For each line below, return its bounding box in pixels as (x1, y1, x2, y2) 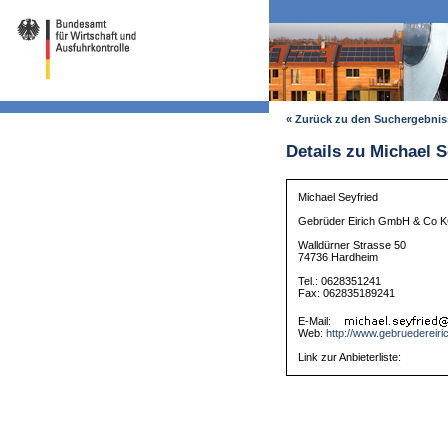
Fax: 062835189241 (298, 287, 396, 300)
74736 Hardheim (298, 251, 379, 264)
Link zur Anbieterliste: (298, 351, 402, 364)
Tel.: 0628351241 (298, 275, 382, 288)
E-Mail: (298, 315, 335, 328)
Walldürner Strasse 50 (298, 239, 407, 252)
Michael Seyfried (298, 191, 379, 204)
